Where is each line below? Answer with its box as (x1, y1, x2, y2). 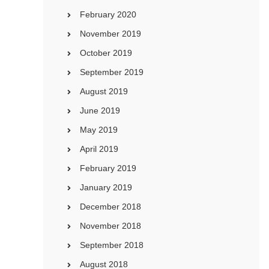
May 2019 (80, 125, 118, 134)
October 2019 (80, 48, 132, 58)
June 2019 (80, 106, 120, 115)
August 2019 (80, 86, 128, 96)
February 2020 (80, 10, 136, 19)
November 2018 (80, 221, 141, 231)
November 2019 (80, 29, 141, 38)
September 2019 (80, 67, 144, 77)
